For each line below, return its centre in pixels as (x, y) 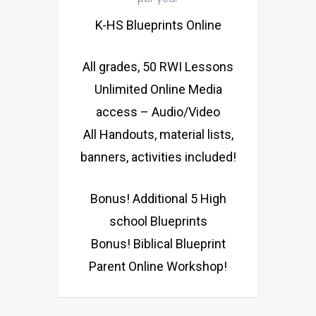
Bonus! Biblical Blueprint (158, 243)
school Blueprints (158, 221)
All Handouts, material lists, (158, 134)
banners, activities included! (158, 157)
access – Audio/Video (158, 111)
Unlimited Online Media (158, 89)
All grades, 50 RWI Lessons (158, 66)
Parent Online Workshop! (158, 266)
